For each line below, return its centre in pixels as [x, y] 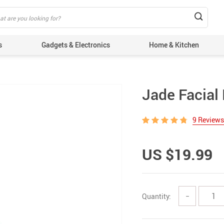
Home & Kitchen [174, 45]
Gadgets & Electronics [75, 45]
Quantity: [156, 196]
